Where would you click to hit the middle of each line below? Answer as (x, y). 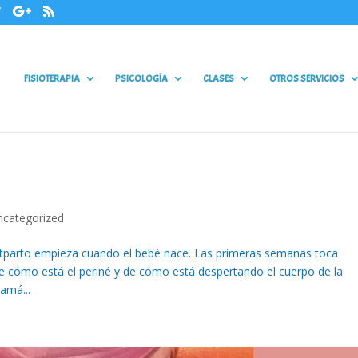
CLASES (218, 78)
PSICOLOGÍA (141, 78)
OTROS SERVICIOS (306, 78)
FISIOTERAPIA (52, 78)
